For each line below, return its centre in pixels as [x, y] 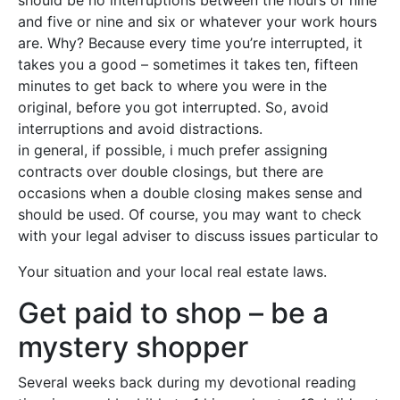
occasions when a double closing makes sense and [190, 193]
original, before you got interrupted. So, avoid [173, 107]
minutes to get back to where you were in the [172, 86]
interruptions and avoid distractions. [140, 129]
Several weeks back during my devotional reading [187, 382]
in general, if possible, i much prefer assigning [173, 150]
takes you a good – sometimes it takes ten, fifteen [188, 64]
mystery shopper [133, 347]
